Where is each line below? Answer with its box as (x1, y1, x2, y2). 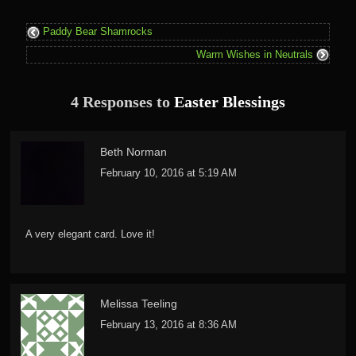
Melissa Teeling (100, 298, 177, 311)
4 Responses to (71, 93, 174, 111)
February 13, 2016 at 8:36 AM (100, 319, 237, 331)
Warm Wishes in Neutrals (195, 48, 316, 60)
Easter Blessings (174, 93, 285, 111)
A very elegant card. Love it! (25, 228, 155, 241)
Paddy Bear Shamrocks (40, 25, 153, 38)
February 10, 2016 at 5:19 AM (100, 166, 237, 179)
